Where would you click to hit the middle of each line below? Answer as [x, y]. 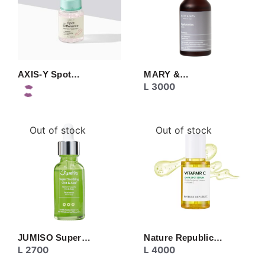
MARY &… [167, 74]
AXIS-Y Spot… [49, 74]
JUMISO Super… [54, 238]
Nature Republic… [183, 238]
